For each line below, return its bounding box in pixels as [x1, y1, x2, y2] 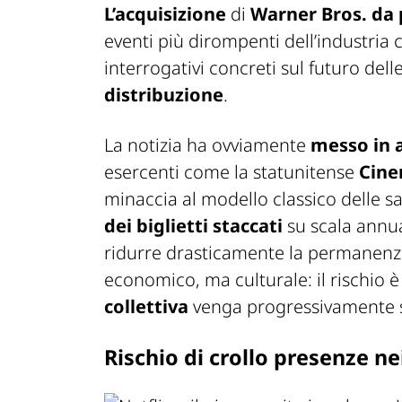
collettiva [104, 294, 188, 319]
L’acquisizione [104, 2, 226, 27]
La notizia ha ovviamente [104, 133, 310, 158]
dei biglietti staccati [104, 214, 287, 239]
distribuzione [104, 83, 223, 108]
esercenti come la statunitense [104, 160, 359, 185]
